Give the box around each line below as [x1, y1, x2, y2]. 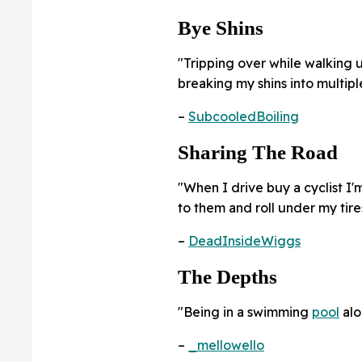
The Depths [178, 266, 277, 288]
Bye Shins [178, 17, 263, 40]
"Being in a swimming [178, 304, 312, 321]
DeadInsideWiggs [188, 233, 301, 250]
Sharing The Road [178, 141, 338, 164]
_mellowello [188, 337, 264, 354]
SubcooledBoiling [188, 108, 299, 125]
